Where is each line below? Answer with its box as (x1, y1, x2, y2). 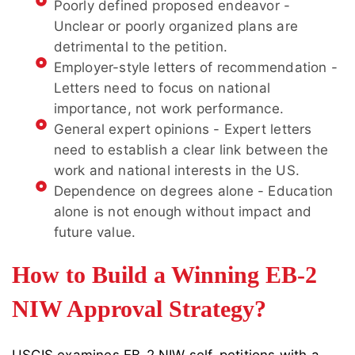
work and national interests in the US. (53, 162, 300, 179)
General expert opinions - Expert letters (53, 121, 312, 138)
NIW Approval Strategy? (12, 296, 266, 323)
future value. (53, 224, 136, 241)
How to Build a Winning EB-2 (12, 261, 317, 288)
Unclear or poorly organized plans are (53, 18, 298, 35)
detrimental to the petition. (53, 39, 228, 55)
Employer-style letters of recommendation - (53, 59, 338, 76)
